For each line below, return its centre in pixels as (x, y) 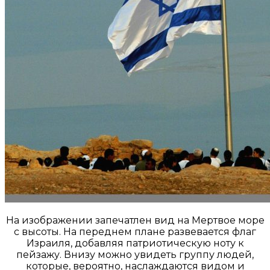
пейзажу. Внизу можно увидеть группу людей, (135, 254)
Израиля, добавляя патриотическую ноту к (135, 243)
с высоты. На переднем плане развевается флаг (135, 231)
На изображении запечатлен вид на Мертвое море (135, 220)
